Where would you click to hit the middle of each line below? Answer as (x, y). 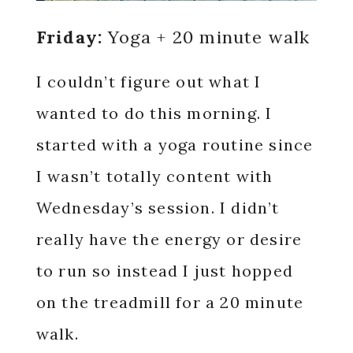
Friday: (69, 37)
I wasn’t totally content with (154, 176)
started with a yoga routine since (175, 145)
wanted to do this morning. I (154, 113)
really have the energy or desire (169, 239)
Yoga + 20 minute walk (206, 37)
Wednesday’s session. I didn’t (158, 208)
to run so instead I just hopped (164, 271)
